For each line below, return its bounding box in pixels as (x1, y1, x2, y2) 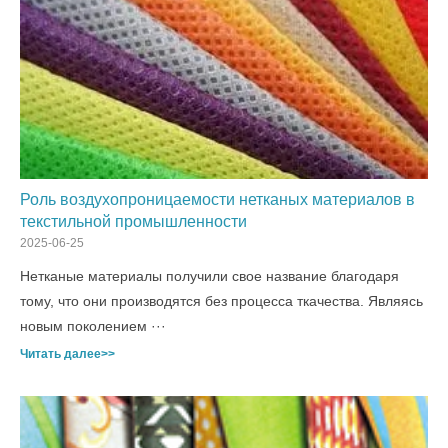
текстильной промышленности (20, 213, 247, 230)
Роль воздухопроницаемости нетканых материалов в (20, 191, 415, 208)
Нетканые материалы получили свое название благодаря (20, 268, 399, 284)
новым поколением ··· (20, 318, 166, 334)
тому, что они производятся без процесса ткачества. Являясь (20, 293, 423, 309)
